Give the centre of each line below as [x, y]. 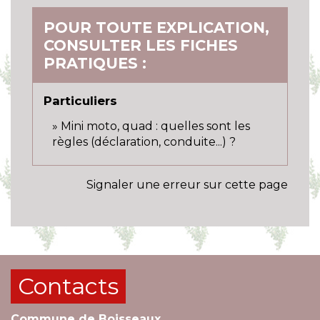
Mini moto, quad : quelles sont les [155, 126]
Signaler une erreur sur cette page [187, 184]
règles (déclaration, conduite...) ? [144, 141]
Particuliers [80, 100]
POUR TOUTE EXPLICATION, [156, 27]
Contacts [68, 286]
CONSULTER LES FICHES [141, 45]
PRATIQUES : [95, 63]
